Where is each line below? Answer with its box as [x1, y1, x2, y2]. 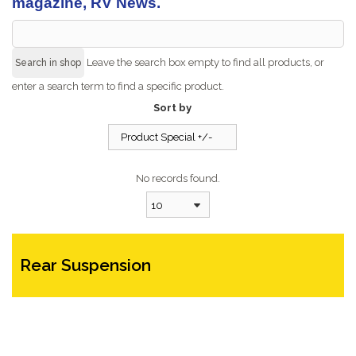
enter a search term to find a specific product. [12, 79, 224, 92]
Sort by [153, 101, 192, 114]
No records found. [136, 172, 220, 184]
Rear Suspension [20, 254, 151, 275]
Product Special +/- [120, 130, 212, 143]
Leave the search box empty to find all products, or [87, 56, 324, 68]
